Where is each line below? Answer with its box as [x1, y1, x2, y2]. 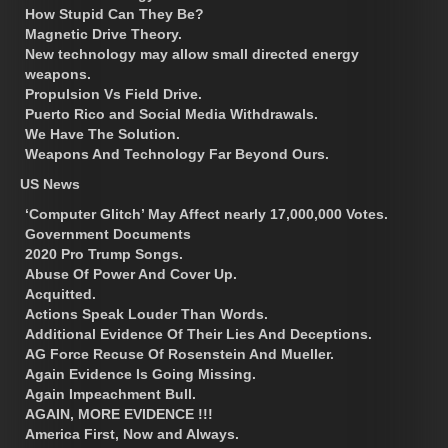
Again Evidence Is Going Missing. [25, 365, 256, 382]
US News [20, 175, 80, 192]
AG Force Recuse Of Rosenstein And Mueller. [25, 345, 334, 362]
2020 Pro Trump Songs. [25, 245, 183, 262]
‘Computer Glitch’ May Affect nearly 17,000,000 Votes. [25, 205, 388, 222]
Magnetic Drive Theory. [25, 25, 182, 42]
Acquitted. [25, 285, 96, 302]
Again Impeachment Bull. [25, 385, 196, 402]
